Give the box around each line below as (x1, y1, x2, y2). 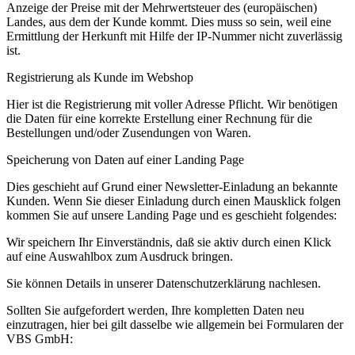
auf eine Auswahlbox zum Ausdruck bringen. (6, 250, 233, 264)
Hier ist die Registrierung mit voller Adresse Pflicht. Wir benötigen (6, 97, 338, 112)
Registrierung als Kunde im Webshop (6, 71, 193, 85)
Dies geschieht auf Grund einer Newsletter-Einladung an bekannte (6, 180, 338, 194)
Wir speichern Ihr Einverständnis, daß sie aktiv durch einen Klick (6, 235, 331, 250)
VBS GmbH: (6, 332, 73, 346)
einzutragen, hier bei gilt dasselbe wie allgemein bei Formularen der (6, 318, 343, 332)
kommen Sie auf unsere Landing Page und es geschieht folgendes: (6, 208, 337, 223)
